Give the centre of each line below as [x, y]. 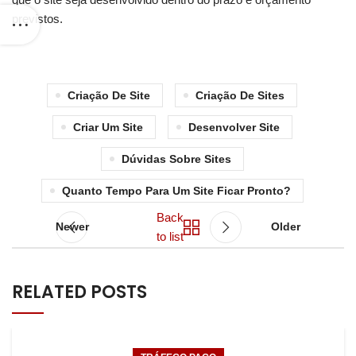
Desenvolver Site [234, 127]
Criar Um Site [108, 127]
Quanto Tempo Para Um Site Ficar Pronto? [176, 191]
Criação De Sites [240, 95]
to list [170, 236]
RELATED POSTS [79, 292]
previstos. [37, 19]
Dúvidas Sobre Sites [176, 159]
